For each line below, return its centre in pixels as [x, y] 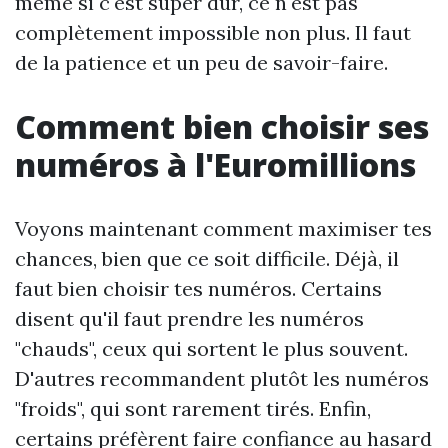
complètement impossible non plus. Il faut [213, 33]
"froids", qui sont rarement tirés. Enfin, [193, 409]
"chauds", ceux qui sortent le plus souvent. [211, 349]
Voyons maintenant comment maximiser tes [223, 229]
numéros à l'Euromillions [215, 165]
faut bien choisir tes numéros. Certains [198, 289]
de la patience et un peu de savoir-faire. [201, 63]
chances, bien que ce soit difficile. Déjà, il [207, 259]
